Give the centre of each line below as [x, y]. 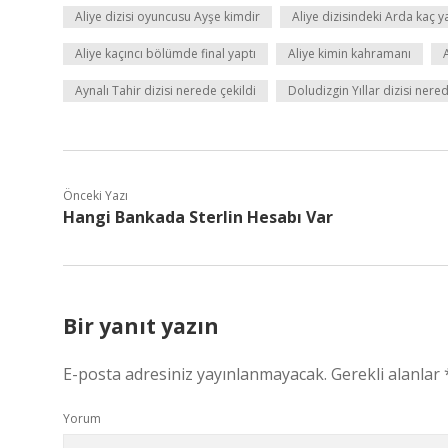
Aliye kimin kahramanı [349, 53]
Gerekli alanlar [387, 374]
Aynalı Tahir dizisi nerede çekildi [165, 90]
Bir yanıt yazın [141, 326]
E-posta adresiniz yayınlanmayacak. [195, 374]
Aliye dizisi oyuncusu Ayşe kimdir [167, 16]
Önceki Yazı [95, 195]
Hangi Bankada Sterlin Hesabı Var [198, 217]
